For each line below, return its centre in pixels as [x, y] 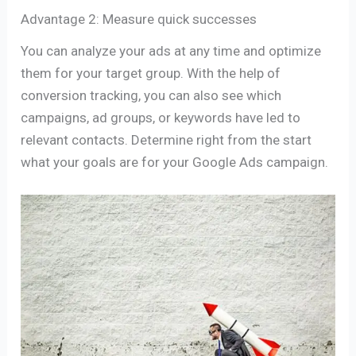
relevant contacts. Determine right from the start [166, 139]
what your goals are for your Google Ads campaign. [175, 162]
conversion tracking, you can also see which [151, 95]
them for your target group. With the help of [151, 73]
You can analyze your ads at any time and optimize [171, 50]
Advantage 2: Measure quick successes [139, 19]
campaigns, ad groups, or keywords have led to [161, 117]
